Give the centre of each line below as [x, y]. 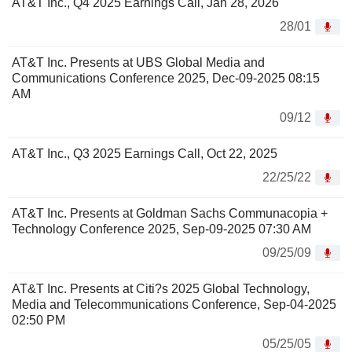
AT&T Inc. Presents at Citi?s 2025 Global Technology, [161, 289]
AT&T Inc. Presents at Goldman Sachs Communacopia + [170, 214]
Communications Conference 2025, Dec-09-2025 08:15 [166, 79]
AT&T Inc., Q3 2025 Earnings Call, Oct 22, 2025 [145, 154]
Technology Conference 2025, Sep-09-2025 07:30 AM [161, 229]
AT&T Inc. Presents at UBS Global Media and [138, 63]
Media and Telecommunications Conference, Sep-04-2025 [174, 305]
